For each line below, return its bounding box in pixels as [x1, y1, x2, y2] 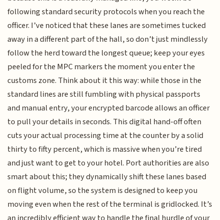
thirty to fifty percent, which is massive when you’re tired [7, 143, 202, 156]
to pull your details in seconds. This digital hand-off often [7, 116, 202, 128]
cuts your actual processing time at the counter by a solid [7, 130, 204, 142]
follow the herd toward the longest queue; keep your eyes [7, 47, 205, 59]
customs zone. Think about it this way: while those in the [7, 75, 202, 87]
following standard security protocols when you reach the [7, 6, 205, 18]
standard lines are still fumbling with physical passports [7, 88, 201, 101]
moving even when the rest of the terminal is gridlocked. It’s [7, 198, 213, 211]
